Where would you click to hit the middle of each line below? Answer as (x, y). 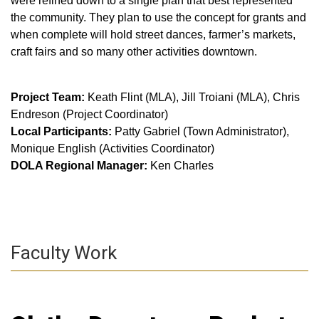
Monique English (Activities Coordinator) (113, 148)
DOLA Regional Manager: (80, 166)
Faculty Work (64, 253)
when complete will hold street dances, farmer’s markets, (153, 35)
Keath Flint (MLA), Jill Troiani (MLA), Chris (194, 97)
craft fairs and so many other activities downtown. (134, 52)
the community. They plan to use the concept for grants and (158, 17)
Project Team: (49, 97)
